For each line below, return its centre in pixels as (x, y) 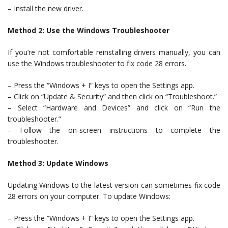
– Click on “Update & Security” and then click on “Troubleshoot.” (112, 96)
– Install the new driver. (46, 8)
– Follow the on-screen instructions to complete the (114, 130)
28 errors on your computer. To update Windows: (89, 196)
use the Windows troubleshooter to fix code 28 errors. (97, 63)
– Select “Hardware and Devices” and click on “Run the (114, 108)
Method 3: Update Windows (58, 163)
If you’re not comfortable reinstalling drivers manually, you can (114, 52)
